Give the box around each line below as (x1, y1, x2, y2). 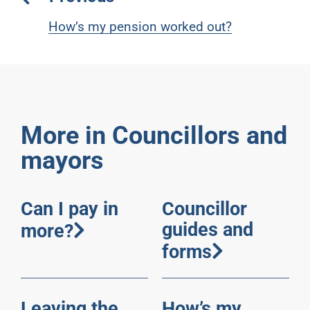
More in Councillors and (20, 121, 287, 151)
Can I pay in (20, 198, 118, 221)
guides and (162, 219, 253, 241)
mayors (20, 146, 104, 176)
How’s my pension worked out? (48, 19, 232, 35)
